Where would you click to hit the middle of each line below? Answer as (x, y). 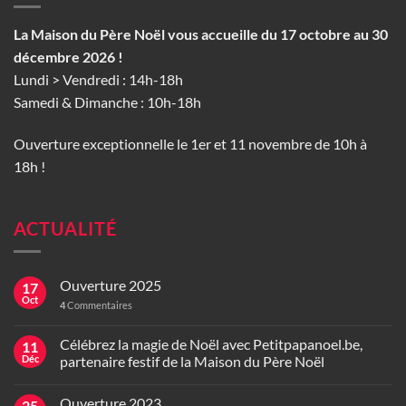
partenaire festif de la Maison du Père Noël (192, 362)
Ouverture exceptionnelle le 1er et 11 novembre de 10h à (190, 143)
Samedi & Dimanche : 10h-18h (107, 102)
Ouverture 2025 (111, 285)
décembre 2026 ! (68, 57)
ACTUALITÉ (65, 228)
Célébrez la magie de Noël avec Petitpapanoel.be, (211, 344)
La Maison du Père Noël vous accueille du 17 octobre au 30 (201, 34)
